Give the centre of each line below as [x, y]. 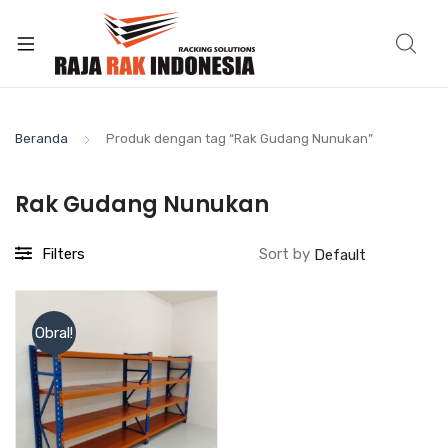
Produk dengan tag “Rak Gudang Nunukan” [239, 138]
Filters [63, 254]
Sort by [286, 254]
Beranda [41, 138]
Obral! [54, 333]
